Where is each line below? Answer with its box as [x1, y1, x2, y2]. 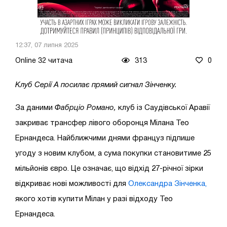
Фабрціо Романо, [53, 104, 118, 111]
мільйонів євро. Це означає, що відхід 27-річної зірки [15, 165, 203, 172]
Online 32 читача [15, 57, 72, 64]
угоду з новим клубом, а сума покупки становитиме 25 [15, 149, 211, 157]
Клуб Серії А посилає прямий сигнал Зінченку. [15, 81, 177, 89]
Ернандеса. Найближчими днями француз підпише [15, 134, 195, 142]
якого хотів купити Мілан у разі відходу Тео [15, 195, 173, 203]
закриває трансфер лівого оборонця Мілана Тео [15, 119, 189, 127]
